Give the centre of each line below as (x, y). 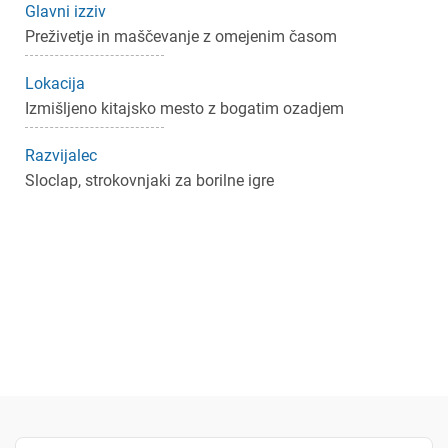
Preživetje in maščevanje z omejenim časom (181, 37)
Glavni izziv (65, 12)
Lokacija (55, 84)
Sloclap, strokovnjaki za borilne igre (149, 181)
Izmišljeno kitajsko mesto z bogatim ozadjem (184, 109)
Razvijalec (61, 156)
